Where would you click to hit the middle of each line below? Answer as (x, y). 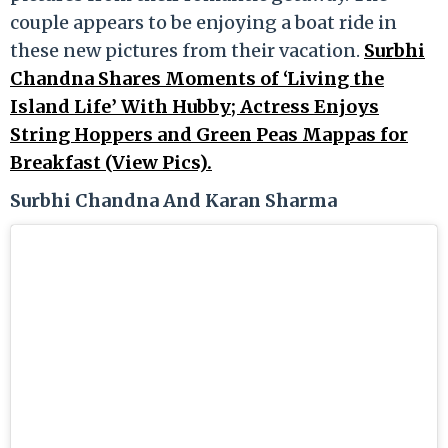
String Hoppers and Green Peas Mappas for (209, 134)
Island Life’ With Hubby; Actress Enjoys (194, 106)
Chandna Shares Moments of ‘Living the (197, 78)
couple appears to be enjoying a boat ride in (203, 22)
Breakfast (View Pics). (111, 162)
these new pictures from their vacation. (187, 50)
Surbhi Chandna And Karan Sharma (173, 200)
